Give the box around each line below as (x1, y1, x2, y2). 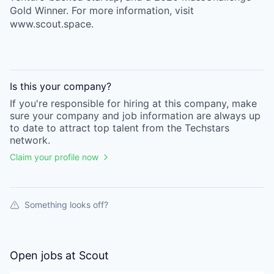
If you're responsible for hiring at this (10, 97, 184, 109)
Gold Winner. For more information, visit (10, 4, 194, 17)
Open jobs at (10, 249, 79, 262)
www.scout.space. (10, 18, 94, 30)
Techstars (185, 122, 229, 134)
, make (226, 97, 257, 109)
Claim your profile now (10, 152, 98, 162)
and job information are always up (99, 109, 261, 122)
